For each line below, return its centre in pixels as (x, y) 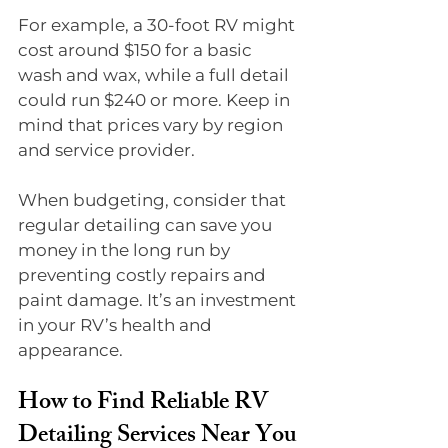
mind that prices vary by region (152, 124)
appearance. (70, 349)
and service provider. (106, 149)
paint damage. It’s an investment (159, 299)
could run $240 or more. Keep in (156, 99)
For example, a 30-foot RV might (158, 24)
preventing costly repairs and (144, 274)
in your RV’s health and (117, 324)
